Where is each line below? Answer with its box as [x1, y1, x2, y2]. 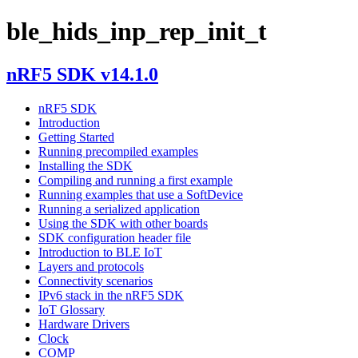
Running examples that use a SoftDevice [38, 187, 243, 201]
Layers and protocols [38, 259, 144, 273]
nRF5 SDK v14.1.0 [6, 63, 158, 85]
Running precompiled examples [38, 144, 198, 158]
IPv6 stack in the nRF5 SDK [38, 288, 184, 302]
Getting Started [38, 129, 114, 144]
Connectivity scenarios [38, 273, 153, 288]
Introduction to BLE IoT [38, 245, 162, 259]
